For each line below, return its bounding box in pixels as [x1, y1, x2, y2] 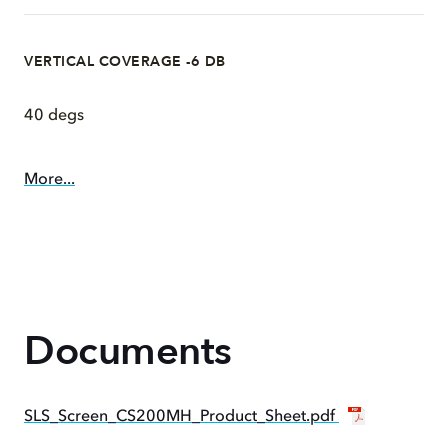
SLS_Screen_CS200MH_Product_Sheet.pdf [24, 409, 339, 425]
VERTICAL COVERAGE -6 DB [24, 52, 226, 71]
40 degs [24, 108, 84, 124]
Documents [24, 324, 232, 379]
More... [24, 172, 75, 188]
